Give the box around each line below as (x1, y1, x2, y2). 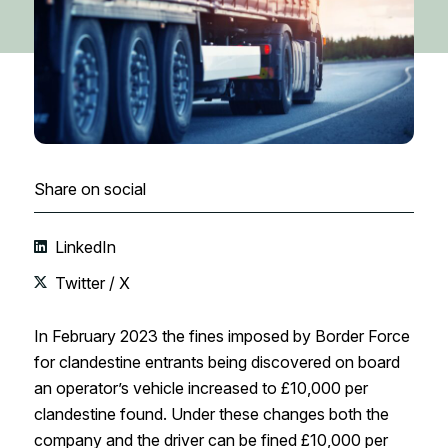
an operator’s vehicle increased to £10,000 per (33, 378, 368, 399)
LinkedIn (50, 237, 116, 258)
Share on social (33, 179, 146, 200)
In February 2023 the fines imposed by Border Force (33, 326, 410, 347)
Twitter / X (50, 273, 130, 294)
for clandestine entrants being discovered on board (33, 352, 400, 373)
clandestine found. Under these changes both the (33, 404, 389, 425)
